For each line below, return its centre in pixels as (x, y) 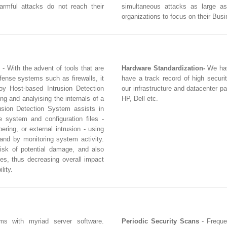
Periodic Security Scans (160, 221)
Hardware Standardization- (163, 68)
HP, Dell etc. (140, 98)
